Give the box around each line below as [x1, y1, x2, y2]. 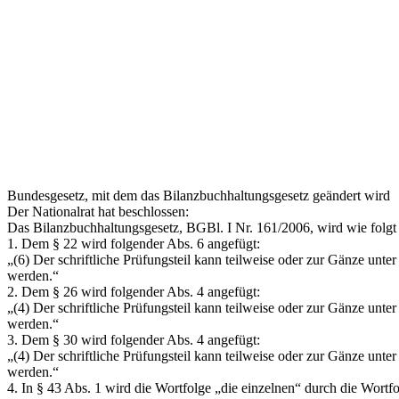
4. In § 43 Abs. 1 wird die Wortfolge [7, 379, 215, 395]
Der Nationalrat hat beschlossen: [7, 203, 189, 219]
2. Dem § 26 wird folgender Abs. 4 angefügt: [7, 283, 260, 299]
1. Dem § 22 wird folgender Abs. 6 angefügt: [7, 235, 260, 251]
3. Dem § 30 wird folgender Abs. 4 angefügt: [7, 331, 260, 347]
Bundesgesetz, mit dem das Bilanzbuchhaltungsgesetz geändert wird [7, 187, 390, 203]
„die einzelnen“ [215, 379, 301, 395]
